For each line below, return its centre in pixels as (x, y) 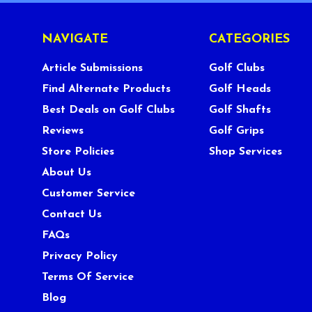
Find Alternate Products (106, 89)
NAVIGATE (75, 40)
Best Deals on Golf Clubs (108, 110)
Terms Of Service (87, 278)
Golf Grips (237, 131)
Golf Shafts (240, 110)
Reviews (62, 131)
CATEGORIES (250, 40)
